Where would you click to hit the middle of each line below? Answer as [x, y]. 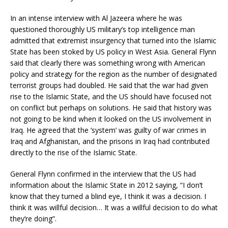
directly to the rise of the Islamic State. [74, 152]
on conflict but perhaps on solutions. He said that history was [111, 107]
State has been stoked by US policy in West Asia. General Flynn [113, 51]
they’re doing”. [33, 218]
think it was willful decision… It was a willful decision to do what [114, 207]
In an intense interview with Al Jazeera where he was [96, 18]
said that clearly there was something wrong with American [108, 63]
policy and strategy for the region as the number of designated [113, 74]
